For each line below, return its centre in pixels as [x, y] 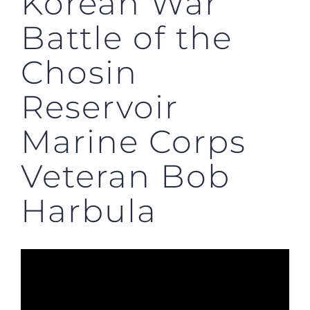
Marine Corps [134, 141]
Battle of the [127, 37]
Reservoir [100, 107]
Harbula [89, 210]
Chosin [79, 72]
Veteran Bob [126, 176]
